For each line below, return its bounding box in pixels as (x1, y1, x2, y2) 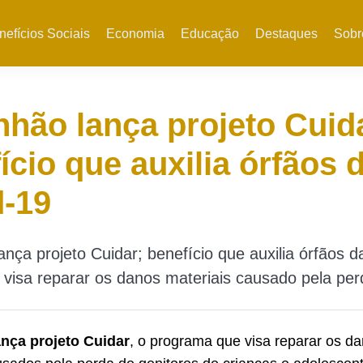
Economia (105, 27, 164, 41)
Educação (180, 27, 239, 41)
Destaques (254, 27, 318, 41)
